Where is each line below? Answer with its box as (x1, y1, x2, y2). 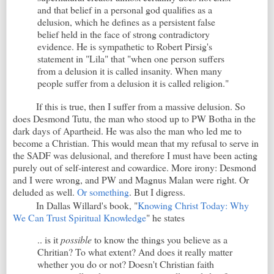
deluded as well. (13, 185, 77, 199)
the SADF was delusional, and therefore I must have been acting (13, 149, 257, 162)
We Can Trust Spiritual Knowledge (13, 211, 146, 224)
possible (61, 232, 92, 246)
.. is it (37, 232, 61, 246)
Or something (77, 185, 129, 199)
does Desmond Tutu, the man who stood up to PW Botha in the (13, 112, 256, 125)
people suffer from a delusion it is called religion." (37, 76, 229, 90)
